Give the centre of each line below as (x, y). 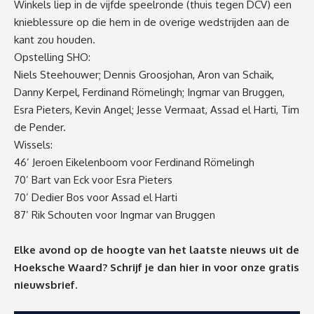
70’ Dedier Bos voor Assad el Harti (100, 198)
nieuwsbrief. (46, 285)
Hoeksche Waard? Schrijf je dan (97, 268)
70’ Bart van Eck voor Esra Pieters (93, 180)
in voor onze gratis (251, 268)
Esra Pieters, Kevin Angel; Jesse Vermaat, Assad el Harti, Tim (157, 110)
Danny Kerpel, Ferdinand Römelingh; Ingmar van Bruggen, (149, 93)
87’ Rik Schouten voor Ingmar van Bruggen (115, 215)
